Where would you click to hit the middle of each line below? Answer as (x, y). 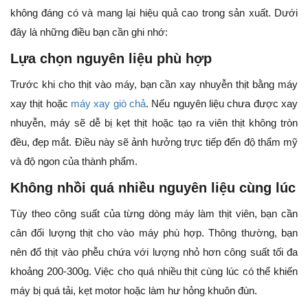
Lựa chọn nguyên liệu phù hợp (111, 59)
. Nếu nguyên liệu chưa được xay (222, 104)
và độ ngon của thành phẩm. (74, 162)
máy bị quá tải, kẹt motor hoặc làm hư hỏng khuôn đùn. (134, 291)
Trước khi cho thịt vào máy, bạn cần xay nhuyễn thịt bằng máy (154, 85)
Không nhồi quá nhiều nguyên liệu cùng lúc (153, 188)
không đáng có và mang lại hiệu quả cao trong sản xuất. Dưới (154, 13)
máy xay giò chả (108, 104)
